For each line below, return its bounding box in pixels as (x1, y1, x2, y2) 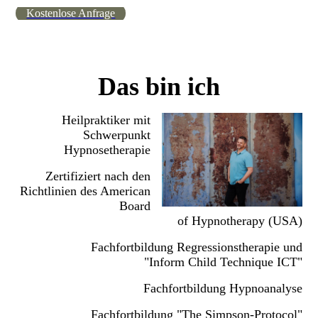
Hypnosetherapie (63, 143, 150, 158)
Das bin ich (98, 72, 220, 102)
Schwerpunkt (82, 128, 150, 143)
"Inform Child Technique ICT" (143, 255, 302, 270)
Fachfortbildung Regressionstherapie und (90, 240, 302, 255)
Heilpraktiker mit (61, 113, 150, 128)
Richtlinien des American (19, 184, 150, 199)
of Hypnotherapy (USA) (177, 214, 302, 229)
